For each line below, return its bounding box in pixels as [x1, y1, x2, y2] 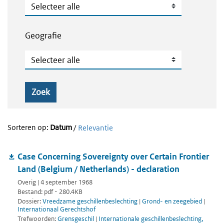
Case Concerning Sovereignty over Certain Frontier [17, 151, 209, 162]
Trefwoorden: [17, 214, 57, 223]
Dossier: [17, 197, 42, 206]
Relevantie [78, 123, 113, 133]
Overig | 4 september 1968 [17, 178, 92, 187]
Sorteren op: [7, 122, 50, 132]
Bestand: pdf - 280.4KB [17, 187, 82, 196]
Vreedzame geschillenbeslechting [42, 197, 137, 206]
